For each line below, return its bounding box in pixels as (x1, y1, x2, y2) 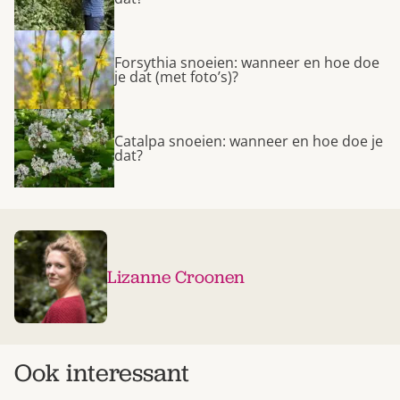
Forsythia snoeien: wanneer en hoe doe (114, 53, 379, 73)
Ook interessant (14, 356, 189, 390)
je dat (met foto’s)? (114, 67, 238, 87)
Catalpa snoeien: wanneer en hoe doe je (114, 131, 383, 152)
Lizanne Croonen (107, 265, 245, 289)
